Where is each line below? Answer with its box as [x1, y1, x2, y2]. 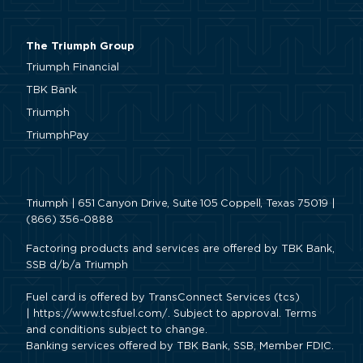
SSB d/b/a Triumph [26, 260, 128, 271]
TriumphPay [26, 130, 89, 142]
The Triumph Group [26, 41, 135, 53]
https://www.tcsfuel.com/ [33, 309, 168, 320]
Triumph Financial [26, 62, 119, 74]
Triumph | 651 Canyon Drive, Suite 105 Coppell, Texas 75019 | [26, 199, 335, 210]
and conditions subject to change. [26, 325, 207, 336]
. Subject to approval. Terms [168, 309, 317, 320]
